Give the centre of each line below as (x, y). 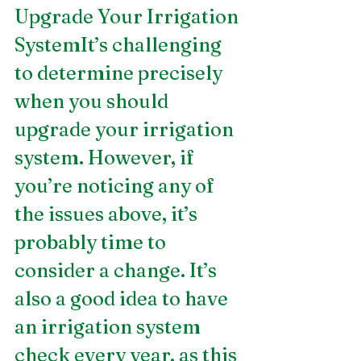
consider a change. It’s (118, 270)
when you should (93, 101)
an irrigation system (110, 326)
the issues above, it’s (108, 214)
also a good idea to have (123, 298)
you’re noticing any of (116, 185)
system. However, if (106, 157)
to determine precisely (120, 73)
